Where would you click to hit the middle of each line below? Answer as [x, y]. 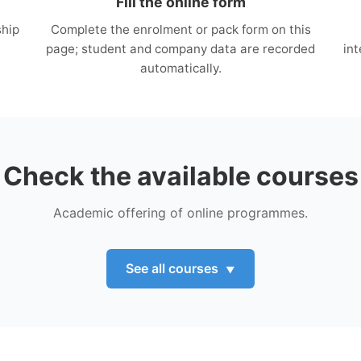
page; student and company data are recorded [180, 48]
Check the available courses [180, 176]
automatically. [180, 68]
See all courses [172, 268]
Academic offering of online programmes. [180, 212]
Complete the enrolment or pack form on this [180, 29]
